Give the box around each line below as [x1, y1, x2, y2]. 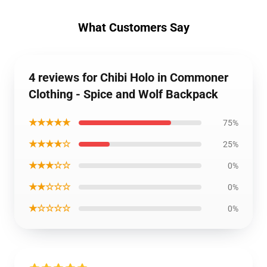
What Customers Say [77, 20, 190, 35]
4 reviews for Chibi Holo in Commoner [29, 70, 228, 85]
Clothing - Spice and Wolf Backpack [29, 87, 218, 101]
